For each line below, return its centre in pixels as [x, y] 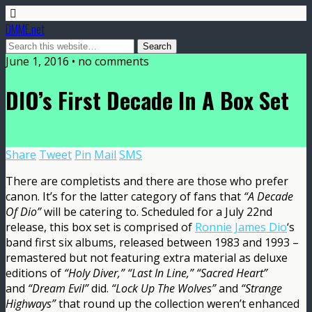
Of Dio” [23, 211]
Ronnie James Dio [241, 227]
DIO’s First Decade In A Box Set [147, 100]
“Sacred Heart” [232, 273]
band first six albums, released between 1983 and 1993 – [152, 242]
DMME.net [25, 29]
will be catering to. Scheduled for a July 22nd [157, 211]
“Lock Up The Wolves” [164, 288]
